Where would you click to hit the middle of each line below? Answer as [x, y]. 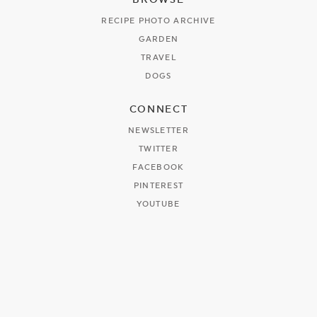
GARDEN [158, 39]
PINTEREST [158, 185]
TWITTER [158, 149]
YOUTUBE [158, 204]
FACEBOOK [158, 167]
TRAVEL [158, 57]
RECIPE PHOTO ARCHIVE [158, 21]
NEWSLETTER [158, 130]
